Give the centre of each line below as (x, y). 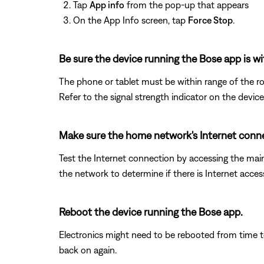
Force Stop (210, 20)
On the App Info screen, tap (131, 20)
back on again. (88, 250)
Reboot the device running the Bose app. (151, 212)
